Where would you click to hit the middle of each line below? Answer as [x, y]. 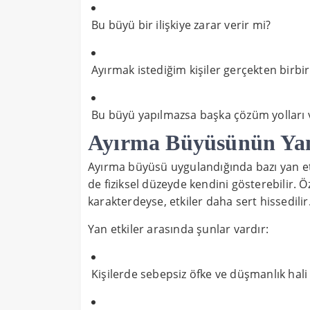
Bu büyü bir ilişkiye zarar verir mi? [181, 25]
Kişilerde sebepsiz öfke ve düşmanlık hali [200, 274]
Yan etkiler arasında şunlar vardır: [178, 229]
